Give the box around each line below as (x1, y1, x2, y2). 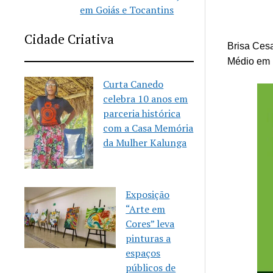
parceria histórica (103, 107, 181, 120)
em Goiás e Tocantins (80, 3, 174, 16)
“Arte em (126, 202, 166, 216)
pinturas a (126, 231, 171, 245)
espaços (126, 246, 161, 260)
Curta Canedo (103, 77, 164, 91)
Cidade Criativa (24, 30, 115, 48)
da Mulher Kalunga (103, 136, 187, 149)
